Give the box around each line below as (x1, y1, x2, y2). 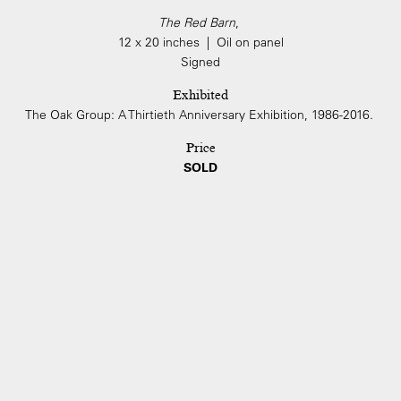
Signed (181, 54, 220, 70)
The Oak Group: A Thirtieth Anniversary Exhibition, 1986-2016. (24, 107, 377, 123)
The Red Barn (158, 14, 235, 30)
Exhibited (173, 87, 228, 103)
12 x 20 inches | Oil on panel (117, 34, 284, 50)
